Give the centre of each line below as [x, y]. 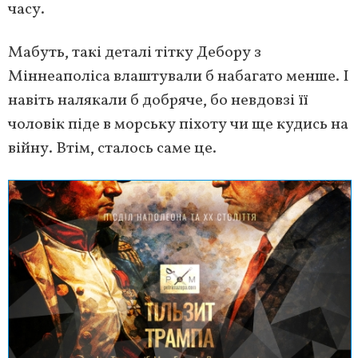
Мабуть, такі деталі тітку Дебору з [135, 52]
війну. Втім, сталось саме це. [112, 148]
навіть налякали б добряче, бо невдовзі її [158, 100]
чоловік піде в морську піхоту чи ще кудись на [178, 124]
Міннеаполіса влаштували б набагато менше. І [179, 76]
